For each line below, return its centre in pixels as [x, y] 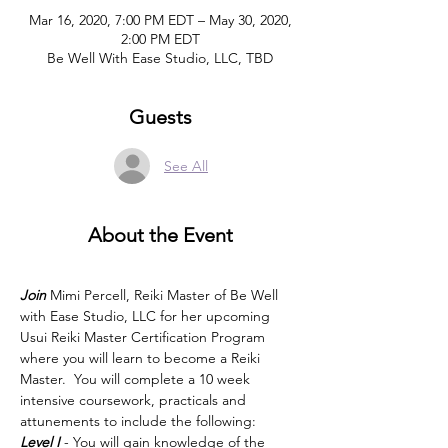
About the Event [160, 235]
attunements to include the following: [138, 421]
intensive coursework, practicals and [135, 400]
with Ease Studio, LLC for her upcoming [147, 316]
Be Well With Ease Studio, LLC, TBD [160, 58]
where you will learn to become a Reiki [142, 358]
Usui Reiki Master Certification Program [144, 337]
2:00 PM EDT [160, 39]
